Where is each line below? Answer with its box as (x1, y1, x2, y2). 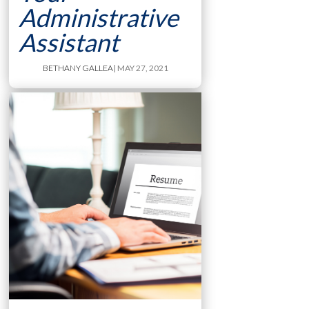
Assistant (18, 27, 119, 58)
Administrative (18, 2, 179, 33)
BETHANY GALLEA (42, 63, 113, 74)
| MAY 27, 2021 (112, 63, 168, 74)
